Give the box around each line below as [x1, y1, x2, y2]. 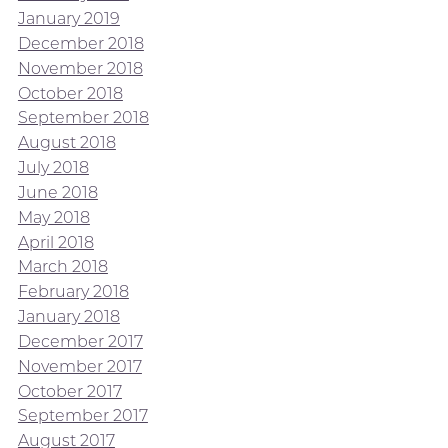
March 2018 [17, 257, 108, 277]
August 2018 [17, 133, 116, 153]
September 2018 [17, 108, 149, 128]
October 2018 [17, 83, 123, 103]
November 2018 [17, 58, 143, 78]
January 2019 [17, 8, 120, 28]
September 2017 [17, 406, 148, 426]
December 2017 [17, 331, 143, 351]
